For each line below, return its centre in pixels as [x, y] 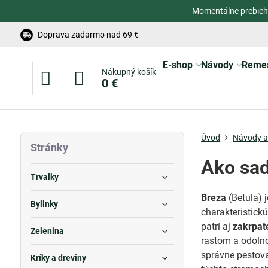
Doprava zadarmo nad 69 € [88, 34]
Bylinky [44, 204]
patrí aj [217, 226]
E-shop [177, 65]
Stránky [49, 147]
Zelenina [47, 231]
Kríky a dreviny [58, 258]
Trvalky [44, 177]
